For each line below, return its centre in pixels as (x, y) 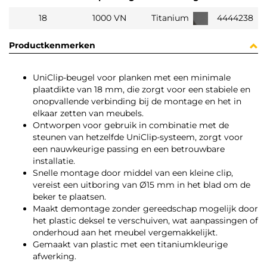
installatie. (54, 161)
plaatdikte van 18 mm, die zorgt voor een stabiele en (142, 90)
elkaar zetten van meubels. (88, 114)
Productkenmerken (52, 46)
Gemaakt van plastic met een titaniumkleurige (130, 245)
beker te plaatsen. (69, 197)
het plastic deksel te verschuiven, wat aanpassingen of (145, 221)
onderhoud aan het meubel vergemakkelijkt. (125, 233)
